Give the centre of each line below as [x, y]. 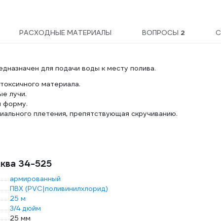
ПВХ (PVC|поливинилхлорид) [59, 189]
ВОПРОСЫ [161, 33]
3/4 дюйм [25, 208]
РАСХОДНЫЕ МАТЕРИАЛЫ [65, 33]
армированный [35, 179]
